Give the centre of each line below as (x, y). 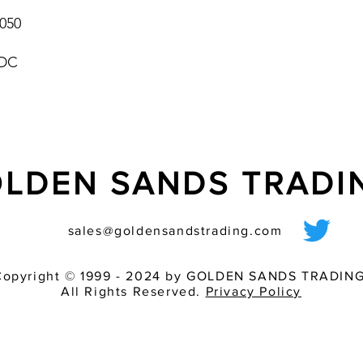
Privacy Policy (253, 291)
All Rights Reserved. (133, 291)
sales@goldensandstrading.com (175, 231)
